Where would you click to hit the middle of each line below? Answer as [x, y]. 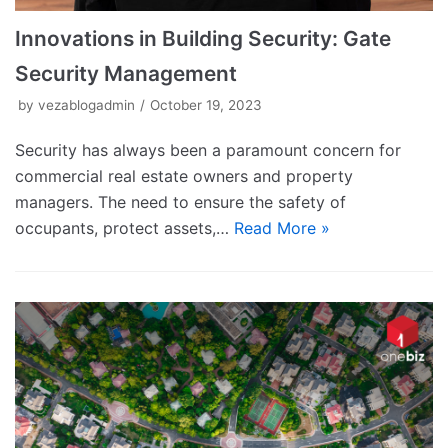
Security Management [126, 73]
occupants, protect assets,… [124, 227]
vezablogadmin [86, 104]
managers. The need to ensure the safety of [180, 201]
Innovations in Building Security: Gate [203, 38]
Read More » [282, 227]
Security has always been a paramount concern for [208, 149]
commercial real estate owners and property [184, 175]
